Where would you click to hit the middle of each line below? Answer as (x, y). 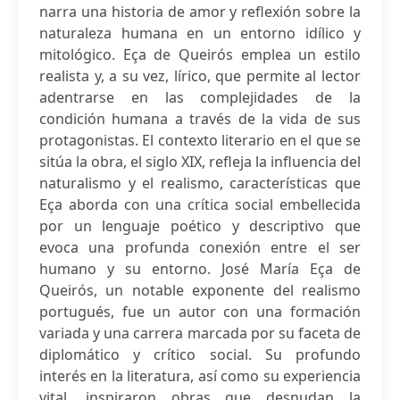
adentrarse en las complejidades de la (200, 97)
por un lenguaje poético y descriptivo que (200, 226)
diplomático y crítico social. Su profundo (200, 354)
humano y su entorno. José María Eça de (200, 269)
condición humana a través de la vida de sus (200, 119)
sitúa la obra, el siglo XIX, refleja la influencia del (200, 162)
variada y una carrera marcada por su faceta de (200, 333)
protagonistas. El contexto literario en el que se (200, 140)
